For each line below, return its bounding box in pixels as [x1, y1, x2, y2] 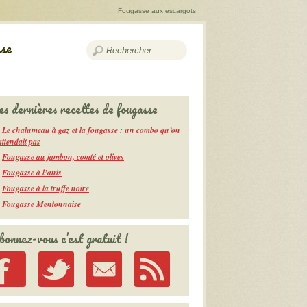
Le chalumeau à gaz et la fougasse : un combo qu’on [2, 124, 180, 136]
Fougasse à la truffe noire [2, 182, 89, 194]
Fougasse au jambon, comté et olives [2, 151, 124, 162]
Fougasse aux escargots [118, 7, 196, 14]
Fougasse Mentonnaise [2, 198, 81, 210]
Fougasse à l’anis [2, 167, 62, 178]
